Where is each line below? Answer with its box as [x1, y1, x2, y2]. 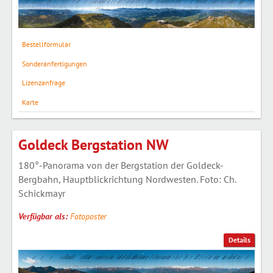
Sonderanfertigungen [21, 58, 87, 68]
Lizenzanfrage [21, 78, 65, 88]
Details [228, 235, 250, 245]
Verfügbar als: [18, 210, 70, 222]
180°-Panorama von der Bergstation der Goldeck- [18, 158, 224, 171]
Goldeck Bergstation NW [18, 135, 169, 154]
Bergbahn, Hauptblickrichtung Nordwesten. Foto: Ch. [18, 172, 236, 185]
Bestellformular [21, 39, 71, 49]
